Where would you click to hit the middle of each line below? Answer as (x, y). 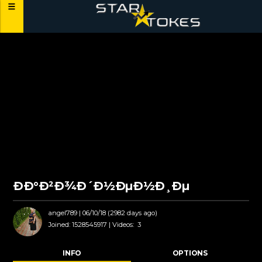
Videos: (123, 224)
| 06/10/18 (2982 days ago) (118, 213)
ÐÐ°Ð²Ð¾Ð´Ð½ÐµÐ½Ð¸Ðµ (101, 186)
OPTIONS (190, 253)
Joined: (59, 224)
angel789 (63, 213)
